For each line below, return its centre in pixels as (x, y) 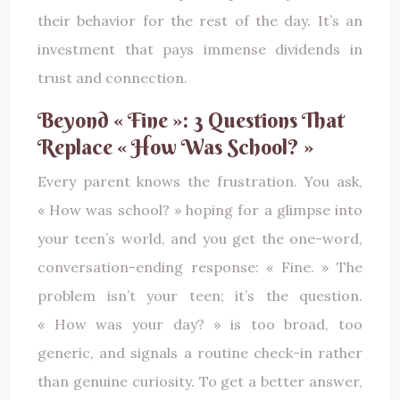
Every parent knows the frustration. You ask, (200, 181)
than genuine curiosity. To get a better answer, (200, 381)
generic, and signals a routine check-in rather (200, 352)
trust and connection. (112, 77)
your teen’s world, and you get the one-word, (200, 238)
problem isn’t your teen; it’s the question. (200, 295)
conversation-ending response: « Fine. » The (200, 267)
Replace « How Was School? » (175, 146)
